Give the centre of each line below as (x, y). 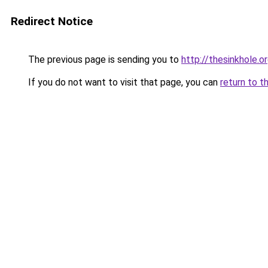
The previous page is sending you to (103, 60)
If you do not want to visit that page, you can (123, 82)
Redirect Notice (52, 21)
